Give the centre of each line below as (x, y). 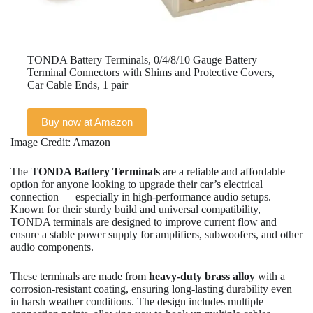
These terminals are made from (80, 276)
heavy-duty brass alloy (202, 276)
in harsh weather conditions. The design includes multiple (137, 301)
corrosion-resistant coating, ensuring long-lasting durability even (151, 289)
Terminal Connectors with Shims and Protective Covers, (151, 72)
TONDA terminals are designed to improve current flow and (144, 221)
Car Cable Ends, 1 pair (78, 85)
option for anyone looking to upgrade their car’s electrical (137, 184)
